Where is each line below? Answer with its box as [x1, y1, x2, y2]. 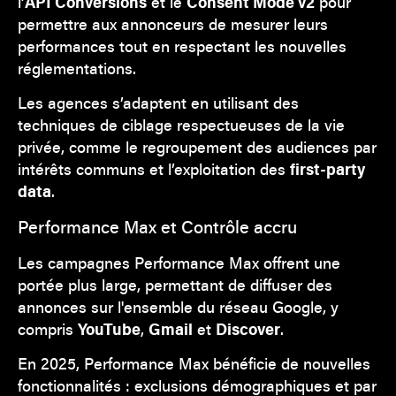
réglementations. [18, 57, 136, 79]
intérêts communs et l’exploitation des [18, 157, 290, 179]
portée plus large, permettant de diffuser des [18, 273, 332, 295]
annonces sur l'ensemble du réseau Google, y [18, 295, 339, 317]
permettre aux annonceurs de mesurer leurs [18, 12, 328, 34]
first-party [290, 157, 365, 179]
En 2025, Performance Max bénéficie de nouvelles [18, 352, 370, 374]
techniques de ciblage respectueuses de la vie [18, 113, 345, 135]
